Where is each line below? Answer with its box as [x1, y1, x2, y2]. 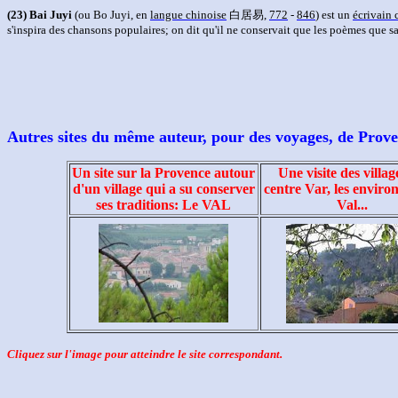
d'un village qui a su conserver [72, 181, 255, 196]
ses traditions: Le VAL [96, 197, 231, 212]
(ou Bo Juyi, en [72, 8, 150, 21]
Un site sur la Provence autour [72, 165, 255, 180]
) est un [315, 8, 353, 21]
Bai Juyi [29, 8, 72, 21]
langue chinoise [150, 8, 227, 21]
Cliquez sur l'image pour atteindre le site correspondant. [7, 347, 283, 361]
